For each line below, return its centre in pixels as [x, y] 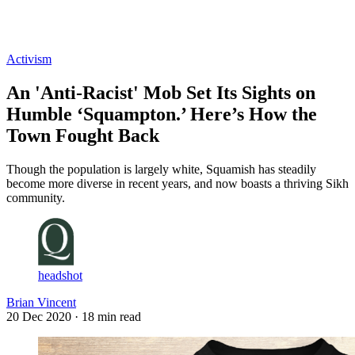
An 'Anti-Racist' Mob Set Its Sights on [161, 92]
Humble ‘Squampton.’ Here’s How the [162, 114]
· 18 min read [108, 316]
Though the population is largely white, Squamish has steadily [161, 169]
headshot [60, 275]
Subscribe [70, 31]
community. [36, 197]
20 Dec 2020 [39, 316]
